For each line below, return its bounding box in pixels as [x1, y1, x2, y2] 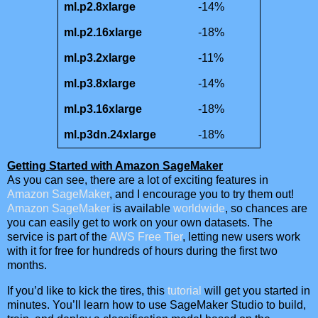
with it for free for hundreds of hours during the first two [7, 245, 278, 258]
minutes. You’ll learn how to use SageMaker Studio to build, [7, 299, 306, 312]
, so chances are [225, 202, 307, 215]
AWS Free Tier [109, 231, 182, 243]
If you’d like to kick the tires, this [7, 285, 168, 297]
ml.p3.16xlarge [64, 102, 142, 115]
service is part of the [7, 231, 109, 243]
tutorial [168, 285, 202, 297]
